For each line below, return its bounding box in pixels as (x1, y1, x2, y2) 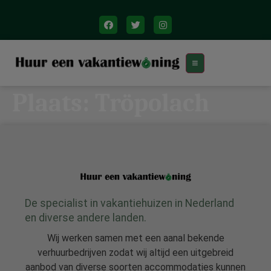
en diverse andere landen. (25, 212, 146, 224)
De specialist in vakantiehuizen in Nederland (25, 197, 234, 209)
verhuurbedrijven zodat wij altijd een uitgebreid (38, 247, 233, 258)
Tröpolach (95, 89, 209, 117)
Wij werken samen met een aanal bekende (47, 232, 224, 244)
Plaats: (12, 89, 95, 117)
